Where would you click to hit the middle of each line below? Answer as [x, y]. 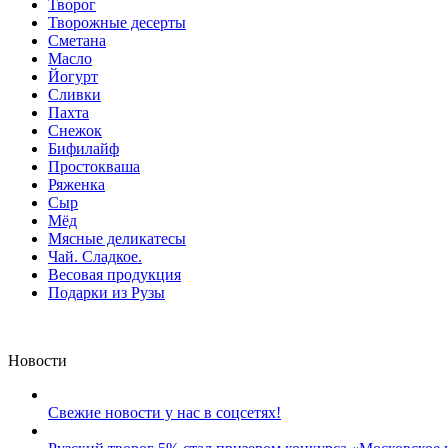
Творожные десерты [117, 23]
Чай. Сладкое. [95, 257]
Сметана [77, 41]
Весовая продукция [114, 275]
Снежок [75, 131]
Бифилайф [83, 149]
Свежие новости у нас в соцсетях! [164, 413]
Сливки [74, 95]
